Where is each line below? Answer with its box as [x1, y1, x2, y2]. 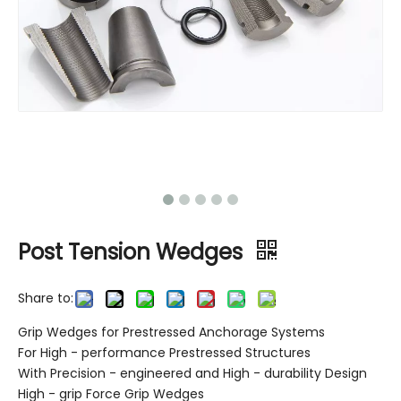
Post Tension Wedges [18, 236, 248, 267]
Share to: [18, 288, 73, 307]
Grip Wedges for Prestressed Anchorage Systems [18, 322, 325, 341]
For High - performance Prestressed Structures [18, 343, 311, 362]
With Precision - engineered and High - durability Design [18, 363, 367, 382]
